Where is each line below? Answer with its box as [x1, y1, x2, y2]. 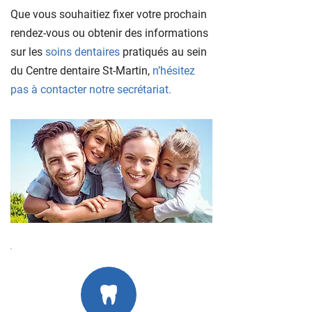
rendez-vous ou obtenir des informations [10, 26, 208, 40]
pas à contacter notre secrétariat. [10, 83, 171, 96]
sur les [10, 45, 45, 58]
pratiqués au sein [120, 45, 207, 58]
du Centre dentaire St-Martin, [10, 64, 153, 77]
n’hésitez [153, 64, 195, 77]
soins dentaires [45, 45, 120, 58]
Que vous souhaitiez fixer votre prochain [10, 8, 207, 21]
